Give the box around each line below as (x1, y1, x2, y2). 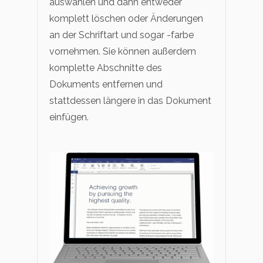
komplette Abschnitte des (49, 62, 162, 73)
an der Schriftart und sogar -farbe (49, 29, 194, 41)
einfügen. (49, 111, 89, 123)
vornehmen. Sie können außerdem (49, 45, 196, 57)
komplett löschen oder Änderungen (49, 12, 203, 24)
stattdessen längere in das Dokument (49, 95, 211, 106)
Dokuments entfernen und (49, 78, 163, 90)
